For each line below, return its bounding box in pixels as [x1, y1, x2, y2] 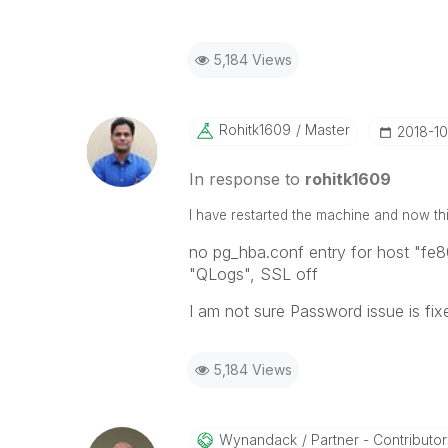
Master [300, 121, 350, 138]
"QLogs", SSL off [188, 264, 318, 284]
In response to [188, 169, 305, 189]
